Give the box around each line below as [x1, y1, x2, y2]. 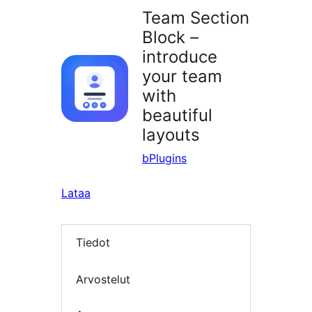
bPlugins [142, 151, 187, 166]
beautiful [142, 105, 212, 126]
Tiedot [76, 235, 110, 250]
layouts [142, 125, 200, 146]
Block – [142, 27, 198, 48]
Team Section [142, 8, 249, 29]
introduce [142, 47, 217, 68]
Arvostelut [76, 272, 130, 286]
